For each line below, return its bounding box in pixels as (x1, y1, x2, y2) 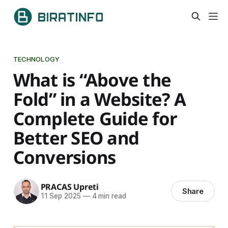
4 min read (90, 192, 126, 201)
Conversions (13, 145, 116, 169)
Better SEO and (13, 125, 139, 150)
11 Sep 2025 (40, 192, 81, 201)
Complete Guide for (13, 106, 177, 130)
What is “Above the (13, 67, 172, 92)
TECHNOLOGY (13, 54, 60, 63)
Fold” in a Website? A (13, 87, 186, 111)
